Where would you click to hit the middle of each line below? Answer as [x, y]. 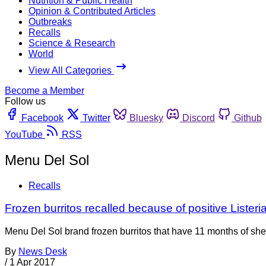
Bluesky [146, 118]
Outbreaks [50, 21]
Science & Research [72, 43]
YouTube [24, 134]
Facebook [42, 118]
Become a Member [45, 90]
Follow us [25, 101]
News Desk [43, 252]
